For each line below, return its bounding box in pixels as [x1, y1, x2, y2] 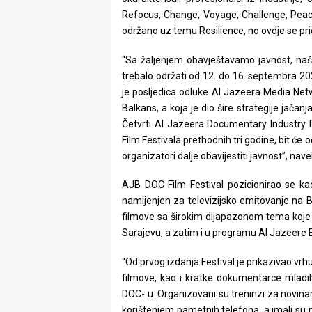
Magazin [10, 231, 55, 244]
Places [10, 61, 47, 75]
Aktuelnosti [10, 118, 71, 132]
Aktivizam [10, 89, 63, 103]
